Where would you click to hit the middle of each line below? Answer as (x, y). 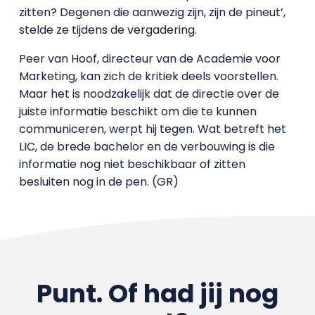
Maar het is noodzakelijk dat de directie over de (149, 94)
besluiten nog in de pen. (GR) (98, 182)
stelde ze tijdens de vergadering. (108, 30)
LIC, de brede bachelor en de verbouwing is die (147, 147)
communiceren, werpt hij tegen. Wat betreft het (152, 129)
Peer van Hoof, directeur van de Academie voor (149, 59)
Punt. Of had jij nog (157, 294)
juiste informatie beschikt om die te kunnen (137, 111)
